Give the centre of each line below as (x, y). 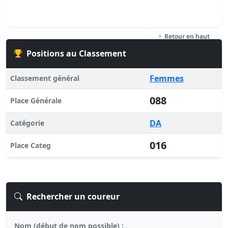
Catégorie (27, 123)
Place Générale (36, 101)
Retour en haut (186, 36)
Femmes (167, 78)
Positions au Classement (76, 53)
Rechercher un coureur (73, 196)
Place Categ (31, 145)
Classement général (45, 78)
